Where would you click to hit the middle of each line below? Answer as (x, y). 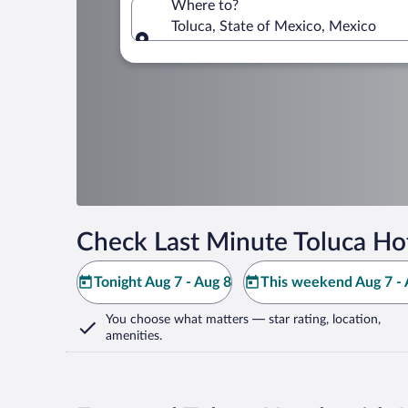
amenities (133, 336)
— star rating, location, (315, 320)
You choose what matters (177, 320)
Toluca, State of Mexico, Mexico (274, 26)
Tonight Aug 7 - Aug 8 (163, 282)
